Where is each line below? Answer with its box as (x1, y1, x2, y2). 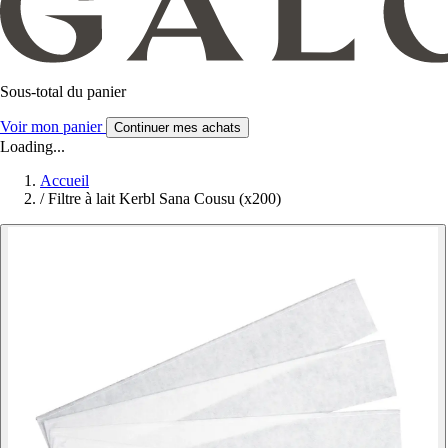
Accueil (40, 172, 89, 190)
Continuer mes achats (114, 120, 241, 136)
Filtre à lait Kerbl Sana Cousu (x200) (48, 190, 281, 208)
